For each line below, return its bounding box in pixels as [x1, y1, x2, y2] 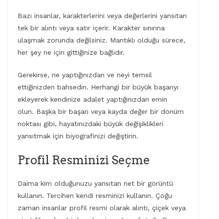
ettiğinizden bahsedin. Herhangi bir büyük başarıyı [18, 83, 178, 91]
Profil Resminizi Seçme [18, 153, 150, 167]
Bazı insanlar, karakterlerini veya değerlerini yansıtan [18, 11, 187, 20]
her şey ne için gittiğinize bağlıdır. [18, 48, 125, 56]
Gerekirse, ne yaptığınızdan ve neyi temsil [18, 70, 152, 79]
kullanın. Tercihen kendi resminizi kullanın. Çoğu [18, 191, 172, 199]
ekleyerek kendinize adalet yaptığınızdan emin [18, 95, 167, 103]
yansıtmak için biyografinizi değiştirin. [18, 131, 138, 140]
